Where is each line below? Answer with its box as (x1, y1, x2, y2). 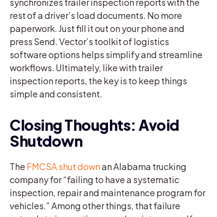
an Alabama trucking (100, 160, 186, 172)
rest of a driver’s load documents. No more (10, 9, 182, 21)
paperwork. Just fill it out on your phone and (10, 22, 185, 34)
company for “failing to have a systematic (10, 173, 179, 185)
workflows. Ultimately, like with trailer (10, 62, 163, 73)
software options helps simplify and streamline (10, 48, 202, 60)
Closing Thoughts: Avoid (10, 115, 179, 134)
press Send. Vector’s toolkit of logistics (10, 35, 169, 47)
